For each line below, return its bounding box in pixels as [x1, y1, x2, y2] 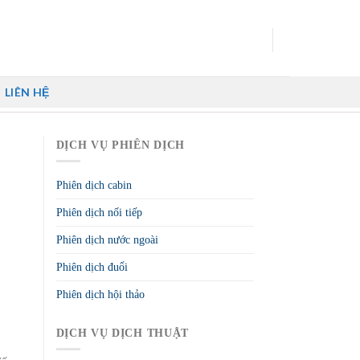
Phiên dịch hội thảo [55, 288, 145, 301]
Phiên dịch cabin [55, 178, 132, 191]
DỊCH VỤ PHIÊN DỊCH [55, 139, 186, 151]
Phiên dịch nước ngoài [55, 233, 158, 246]
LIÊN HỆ [5, 84, 50, 99]
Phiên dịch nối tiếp [55, 206, 142, 219]
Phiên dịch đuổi [55, 260, 128, 273]
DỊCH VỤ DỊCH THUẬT [55, 326, 190, 339]
